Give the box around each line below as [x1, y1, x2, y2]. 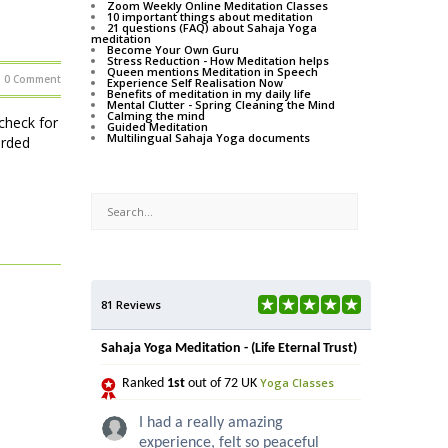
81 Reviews [101, 297, 161, 313]
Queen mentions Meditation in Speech [107, 64, 318, 80]
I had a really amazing [139, 415, 283, 432]
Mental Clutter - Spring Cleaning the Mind [107, 97, 335, 113]
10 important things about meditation [107, 9, 313, 25]
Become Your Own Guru [107, 42, 239, 58]
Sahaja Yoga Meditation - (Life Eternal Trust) [101, 341, 357, 357]
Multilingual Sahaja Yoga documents [107, 130, 310, 146]
